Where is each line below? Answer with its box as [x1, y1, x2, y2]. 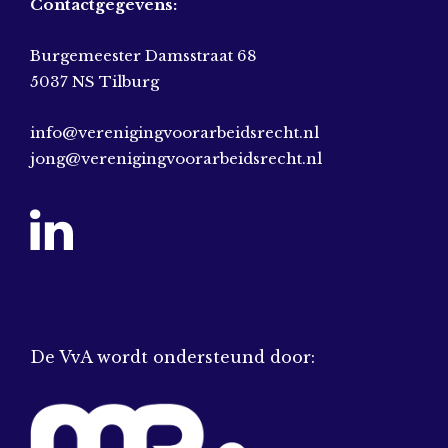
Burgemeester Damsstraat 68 [30, 45, 257, 65]
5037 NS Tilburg [30, 71, 159, 91]
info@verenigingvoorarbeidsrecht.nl [30, 122, 319, 142]
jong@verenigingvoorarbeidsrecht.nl [30, 148, 322, 168]
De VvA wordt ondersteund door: [30, 346, 315, 367]
